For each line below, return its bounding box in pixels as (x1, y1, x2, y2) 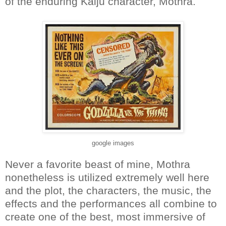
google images (92, 139, 134, 147)
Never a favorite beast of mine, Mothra (5, 158, 190, 170)
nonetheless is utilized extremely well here (5, 171, 209, 183)
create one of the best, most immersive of (5, 210, 205, 222)
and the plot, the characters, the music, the (5, 184, 211, 196)
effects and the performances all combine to (5, 197, 217, 209)
